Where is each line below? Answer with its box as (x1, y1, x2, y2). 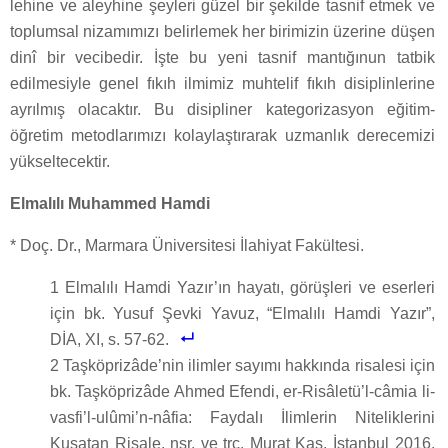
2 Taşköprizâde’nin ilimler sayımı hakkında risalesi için (50, 357, 435, 375)
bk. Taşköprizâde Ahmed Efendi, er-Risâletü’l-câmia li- (50, 383, 435, 401)
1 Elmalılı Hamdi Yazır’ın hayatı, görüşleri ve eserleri (50, 279, 435, 297)
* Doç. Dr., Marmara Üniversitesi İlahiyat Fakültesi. (10, 237, 364, 255)
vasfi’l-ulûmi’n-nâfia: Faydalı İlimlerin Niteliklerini (50, 409, 435, 427)
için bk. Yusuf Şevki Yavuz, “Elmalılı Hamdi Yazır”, (50, 305, 435, 323)
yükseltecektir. (10, 153, 110, 171)
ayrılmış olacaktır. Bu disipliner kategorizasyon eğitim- (10, 101, 435, 119)
